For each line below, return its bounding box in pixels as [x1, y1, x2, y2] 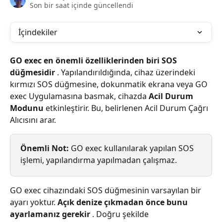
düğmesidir [10, 67, 55, 78]
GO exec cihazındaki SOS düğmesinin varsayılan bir [10, 185, 203, 196]
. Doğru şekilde [90, 209, 151, 220]
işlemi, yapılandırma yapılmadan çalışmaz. [20, 155, 177, 166]
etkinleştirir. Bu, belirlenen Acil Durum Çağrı [44, 103, 210, 113]
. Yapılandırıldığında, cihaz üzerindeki [55, 67, 197, 78]
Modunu [10, 103, 44, 113]
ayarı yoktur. [10, 197, 57, 208]
